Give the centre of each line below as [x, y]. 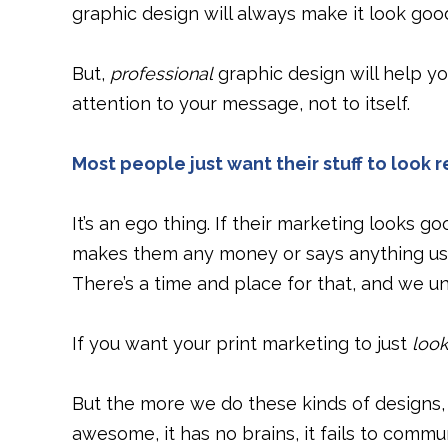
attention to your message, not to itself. [241, 103]
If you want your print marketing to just [242, 343]
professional [161, 73]
